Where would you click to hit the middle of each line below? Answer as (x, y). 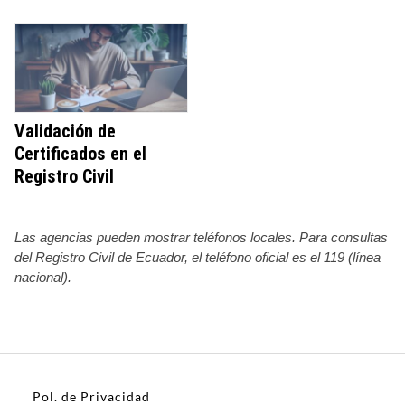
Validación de (65, 131)
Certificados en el (80, 153)
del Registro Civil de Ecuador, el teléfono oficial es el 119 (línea (198, 257)
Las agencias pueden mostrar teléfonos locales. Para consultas (201, 237)
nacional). (43, 277)
